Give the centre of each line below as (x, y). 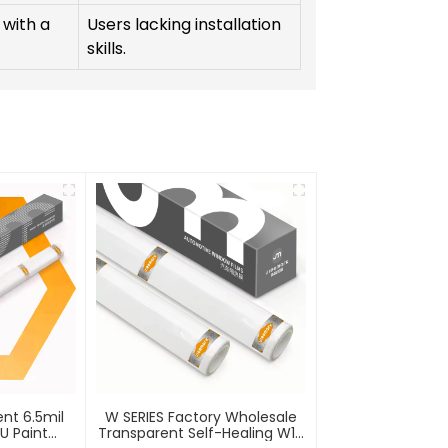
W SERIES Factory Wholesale (200, 416)
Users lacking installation (184, 25)
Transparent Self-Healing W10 (200, 432)
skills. (106, 49)
